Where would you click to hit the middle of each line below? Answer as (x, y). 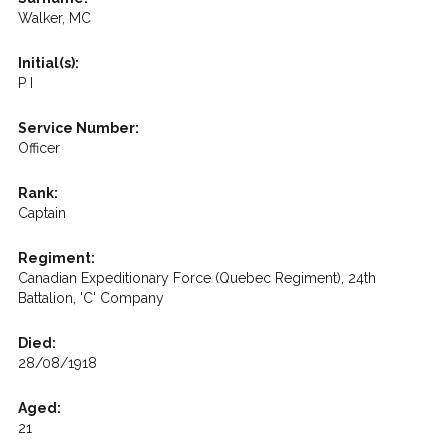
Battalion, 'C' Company (90, 298)
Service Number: (78, 128)
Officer (38, 148)
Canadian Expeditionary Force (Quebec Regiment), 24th (196, 278)
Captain (41, 213)
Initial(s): (48, 63)
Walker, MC (54, 18)
